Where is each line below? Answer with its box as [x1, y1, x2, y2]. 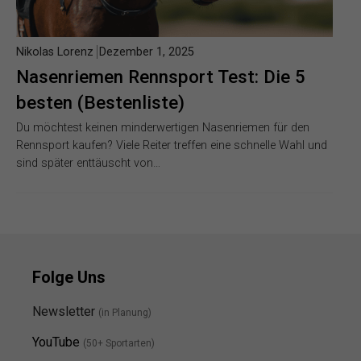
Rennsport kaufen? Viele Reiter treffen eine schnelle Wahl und [16, 139, 327, 153]
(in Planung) [98, 306, 151, 318]
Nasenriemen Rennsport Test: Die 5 [16, 66, 305, 88]
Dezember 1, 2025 [99, 45, 194, 60]
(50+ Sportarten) [83, 337, 155, 349]
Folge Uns [32, 268, 106, 288]
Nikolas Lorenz [16, 45, 93, 60]
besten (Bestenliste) [16, 92, 185, 114]
